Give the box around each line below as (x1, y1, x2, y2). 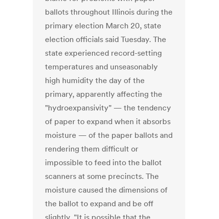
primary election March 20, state (45, 21, 162, 31)
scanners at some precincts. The (45, 171, 159, 181)
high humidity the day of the (45, 75, 145, 86)
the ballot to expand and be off (45, 198, 154, 209)
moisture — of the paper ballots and (45, 130, 173, 140)
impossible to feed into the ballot (45, 157, 162, 168)
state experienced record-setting (45, 48, 162, 58)
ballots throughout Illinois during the (45, 7, 173, 17)
